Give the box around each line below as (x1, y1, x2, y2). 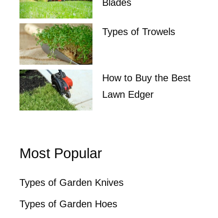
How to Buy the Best (102, 72, 191, 83)
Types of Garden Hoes (19, 199, 117, 210)
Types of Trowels (102, 26, 175, 37)
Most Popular (19, 145, 102, 162)
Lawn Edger (102, 89, 154, 100)
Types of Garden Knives (19, 177, 124, 188)
